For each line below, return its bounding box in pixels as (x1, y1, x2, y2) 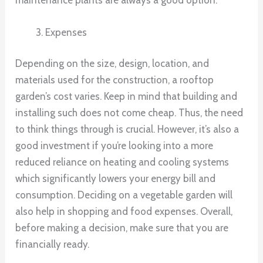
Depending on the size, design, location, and (15, 58, 210, 70)
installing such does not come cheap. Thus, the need (15, 107, 244, 119)
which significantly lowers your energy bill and (15, 173, 216, 185)
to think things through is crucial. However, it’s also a (15, 123, 240, 136)
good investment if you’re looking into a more (15, 140, 214, 152)
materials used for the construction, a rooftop (15, 74, 214, 86)
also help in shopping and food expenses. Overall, (15, 205, 233, 218)
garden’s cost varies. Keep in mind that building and (15, 90, 238, 103)
